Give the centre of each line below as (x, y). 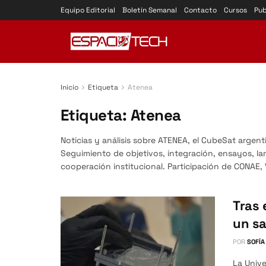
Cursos (235, 10)
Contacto (200, 10)
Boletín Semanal (150, 10)
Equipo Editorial (88, 10)
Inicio (69, 87)
